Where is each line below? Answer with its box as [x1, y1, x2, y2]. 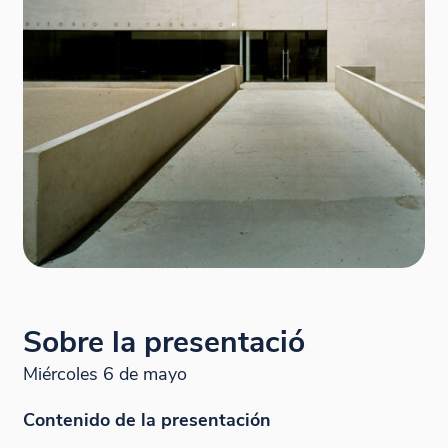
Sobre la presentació [22, 322, 305, 364]
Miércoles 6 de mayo [22, 361, 187, 387]
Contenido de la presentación [22, 406, 271, 432]
